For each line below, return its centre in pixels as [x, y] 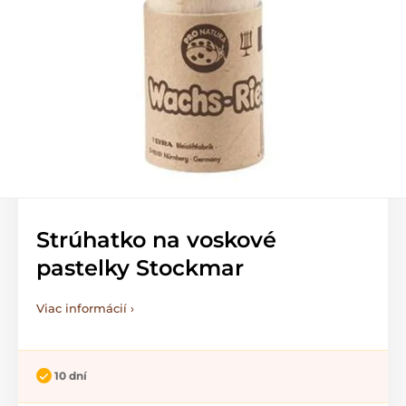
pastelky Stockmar [140, 268]
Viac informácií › [85, 308]
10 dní [71, 376]
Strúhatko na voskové [156, 240]
